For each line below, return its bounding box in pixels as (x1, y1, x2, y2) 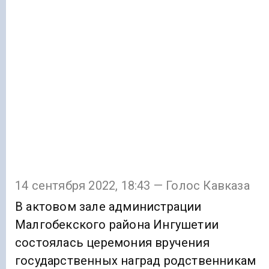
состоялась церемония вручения (15, 235, 210, 250)
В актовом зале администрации (15, 199, 202, 214)
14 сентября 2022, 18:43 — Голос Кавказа (15, 178, 250, 193)
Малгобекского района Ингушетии (15, 217, 219, 232)
